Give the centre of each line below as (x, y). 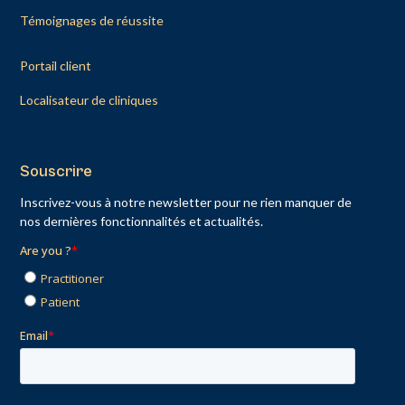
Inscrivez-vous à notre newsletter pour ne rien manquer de (186, 202)
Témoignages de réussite (92, 20)
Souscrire (57, 171)
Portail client (56, 65)
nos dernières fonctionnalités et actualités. (142, 221)
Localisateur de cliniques (89, 99)
